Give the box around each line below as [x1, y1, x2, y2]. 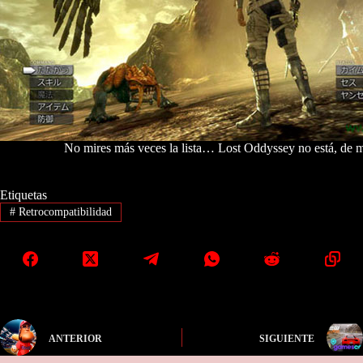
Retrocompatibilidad [15, 205, 112, 218]
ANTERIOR [49, 332, 102, 344]
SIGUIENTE [258, 332, 314, 344]
